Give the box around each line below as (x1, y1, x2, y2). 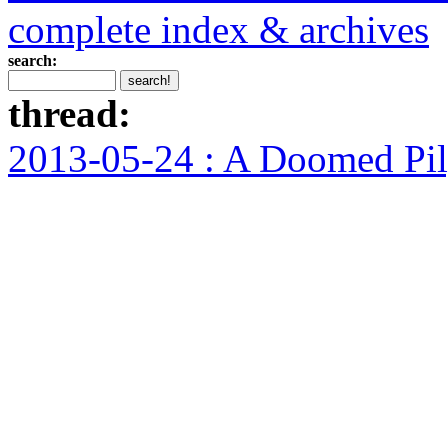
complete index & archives (8, 8, 429, 52)
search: (8, 52, 57, 70)
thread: (8, 92, 131, 136)
